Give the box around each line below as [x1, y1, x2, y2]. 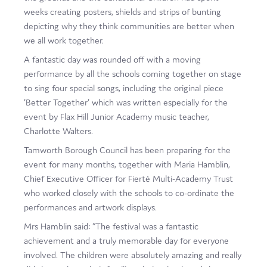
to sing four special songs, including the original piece [24, 82, 223, 94]
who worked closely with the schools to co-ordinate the [24, 187, 234, 198]
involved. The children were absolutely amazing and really [24, 249, 241, 260]
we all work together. [24, 35, 104, 46]
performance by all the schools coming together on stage [24, 68, 241, 79]
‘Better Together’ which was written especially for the [24, 97, 228, 108]
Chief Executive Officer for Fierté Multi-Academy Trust [24, 173, 233, 184]
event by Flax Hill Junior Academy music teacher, [24, 111, 209, 122]
